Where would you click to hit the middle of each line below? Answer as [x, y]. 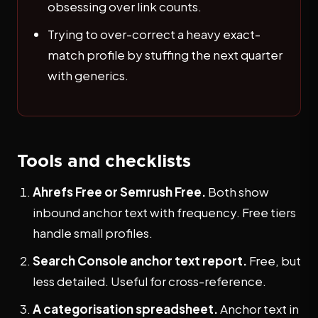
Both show [237, 192]
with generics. [88, 75]
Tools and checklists [104, 160]
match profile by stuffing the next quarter [165, 55]
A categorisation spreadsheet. [125, 309]
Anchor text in [258, 309]
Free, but [274, 261]
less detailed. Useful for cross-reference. [149, 281]
